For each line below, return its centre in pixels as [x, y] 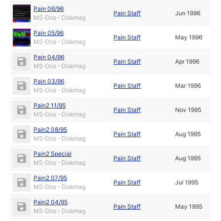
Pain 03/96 [49, 81]
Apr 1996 [187, 62]
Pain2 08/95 [51, 130]
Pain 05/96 [49, 33]
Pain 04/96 [49, 57]
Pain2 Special [53, 154]
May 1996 [189, 37]
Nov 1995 [188, 110]
